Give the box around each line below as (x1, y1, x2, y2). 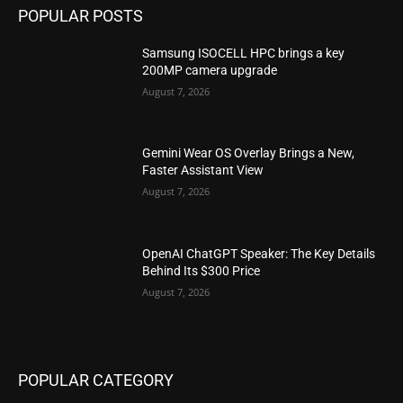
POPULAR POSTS (18, 5, 143, 25)
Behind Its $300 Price (142, 264, 261, 279)
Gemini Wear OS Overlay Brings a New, (142, 146, 355, 161)
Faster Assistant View (142, 163, 264, 178)
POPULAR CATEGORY (18, 370, 174, 390)
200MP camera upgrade (142, 62, 278, 77)
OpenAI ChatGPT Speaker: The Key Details (142, 246, 376, 262)
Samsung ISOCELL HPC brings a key (142, 45, 345, 60)
